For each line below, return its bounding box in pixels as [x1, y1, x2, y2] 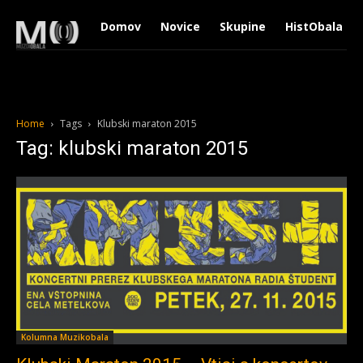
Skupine [219, 19, 266, 34]
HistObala [284, 19, 343, 34]
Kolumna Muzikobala [21, 331, 109, 343]
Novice [160, 19, 200, 34]
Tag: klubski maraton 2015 [16, 137, 248, 160]
